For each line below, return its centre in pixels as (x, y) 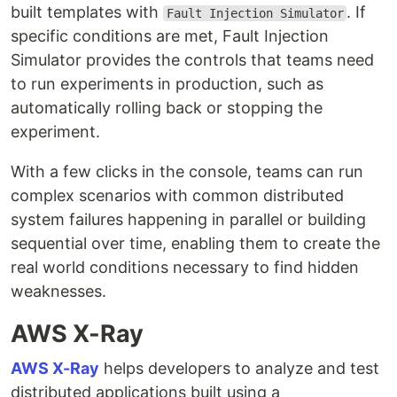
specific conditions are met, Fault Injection (170, 36)
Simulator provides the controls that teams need (192, 60)
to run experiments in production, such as (167, 84)
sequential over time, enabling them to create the (195, 243)
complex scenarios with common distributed (177, 195)
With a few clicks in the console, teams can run (187, 171)
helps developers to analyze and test (239, 368)
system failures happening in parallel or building (188, 219)
